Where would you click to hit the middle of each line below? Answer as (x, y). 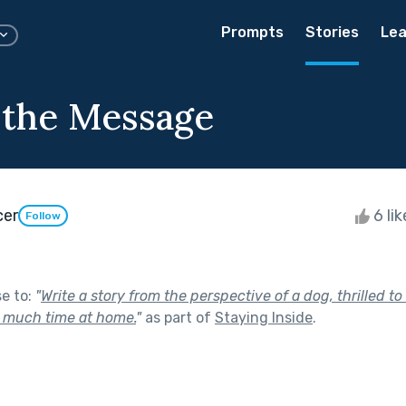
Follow (43, 216)
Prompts (252, 32)
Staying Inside (264, 317)
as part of (178, 317)
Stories (332, 32)
